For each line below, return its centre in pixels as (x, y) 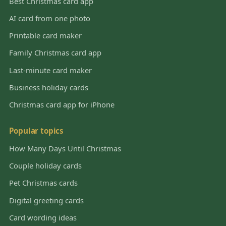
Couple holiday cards (45, 166)
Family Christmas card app (55, 53)
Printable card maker (45, 36)
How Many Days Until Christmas (65, 149)
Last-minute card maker (50, 70)
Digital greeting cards (46, 200)
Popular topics (36, 131)
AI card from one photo (49, 18)
